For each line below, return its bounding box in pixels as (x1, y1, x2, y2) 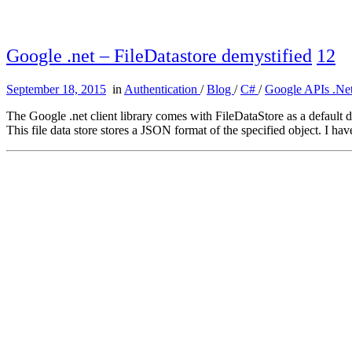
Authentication (124, 82, 200, 97)
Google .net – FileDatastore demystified (6, 46, 312, 67)
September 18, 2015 (6, 82, 106, 97)
